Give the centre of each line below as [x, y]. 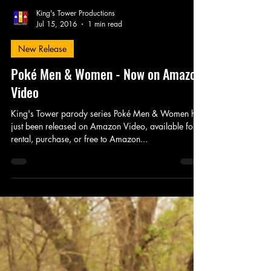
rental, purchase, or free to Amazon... [79, 169]
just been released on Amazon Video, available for [103, 157]
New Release [42, 79]
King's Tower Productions [76, 44]
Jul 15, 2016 [57, 54]
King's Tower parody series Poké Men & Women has [107, 144]
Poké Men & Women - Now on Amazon [106, 104]
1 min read [105, 54]
